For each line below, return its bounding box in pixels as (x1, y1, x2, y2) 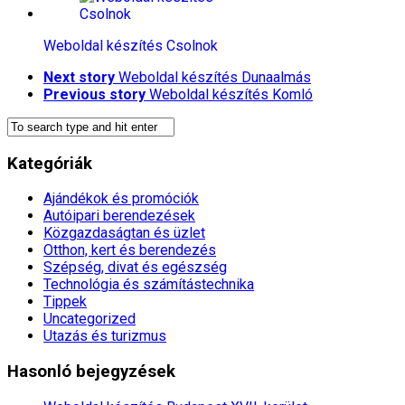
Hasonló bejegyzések (7, 362, 175, 382)
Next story (43, 68, 115, 86)
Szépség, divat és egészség (43, 259, 227, 277)
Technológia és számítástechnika (43, 276, 254, 294)
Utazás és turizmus (43, 327, 166, 345)
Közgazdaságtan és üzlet (43, 224, 205, 242)
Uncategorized (43, 310, 136, 328)
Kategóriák (7, 153, 92, 174)
